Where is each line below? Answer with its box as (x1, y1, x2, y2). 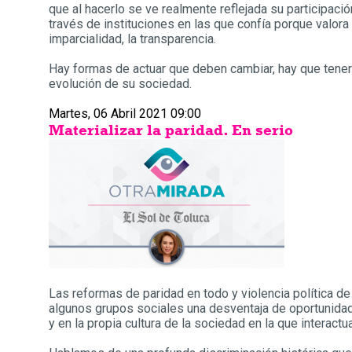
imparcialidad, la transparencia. (49, 31, 216, 46)
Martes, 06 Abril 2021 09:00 (49, 106, 201, 121)
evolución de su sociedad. (49, 76, 192, 91)
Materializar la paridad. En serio (49, 121, 293, 139)
